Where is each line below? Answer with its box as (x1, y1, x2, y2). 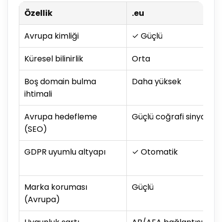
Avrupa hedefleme (24, 111, 97, 123)
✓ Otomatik (132, 146, 178, 158)
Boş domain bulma (24, 76, 96, 88)
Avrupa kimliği (24, 30, 79, 42)
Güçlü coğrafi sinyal (132, 111, 208, 123)
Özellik (24, 7, 53, 19)
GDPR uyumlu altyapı (24, 146, 106, 158)
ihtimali (24, 88, 52, 100)
